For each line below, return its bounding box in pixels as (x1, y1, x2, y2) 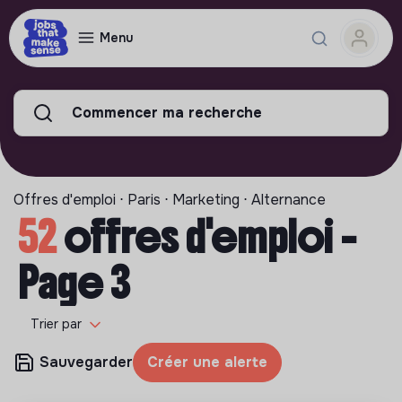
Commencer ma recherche (72, 103, 262, 122)
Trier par (31, 316, 82, 332)
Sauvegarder (39, 353, 133, 371)
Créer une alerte (147, 353, 267, 371)
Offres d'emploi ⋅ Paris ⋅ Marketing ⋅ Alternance (13, 190, 326, 209)
